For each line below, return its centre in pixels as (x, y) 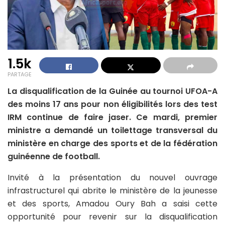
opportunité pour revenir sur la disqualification (113, 216)
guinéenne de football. (54, 156)
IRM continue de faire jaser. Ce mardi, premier (113, 117)
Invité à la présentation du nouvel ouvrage (113, 177)
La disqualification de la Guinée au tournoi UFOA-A (113, 91)
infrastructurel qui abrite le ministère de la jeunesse (113, 190)
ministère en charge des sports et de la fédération (113, 143)
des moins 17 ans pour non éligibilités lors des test (113, 104)
